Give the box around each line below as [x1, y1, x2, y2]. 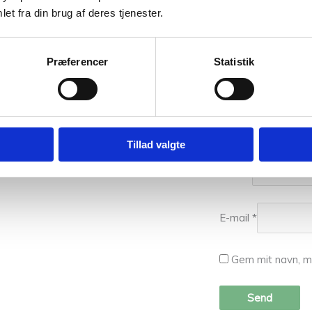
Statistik [214, 55, 254, 68]
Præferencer [46, 55, 109, 68]
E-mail [219, 211, 252, 225]
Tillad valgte [127, 138, 185, 150]
